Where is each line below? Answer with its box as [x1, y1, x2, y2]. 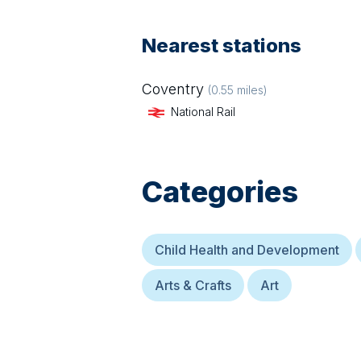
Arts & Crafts [155, 277, 231, 294]
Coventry [142, 81, 204, 98]
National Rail [171, 105, 235, 118]
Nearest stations [142, 34, 301, 57]
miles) [234, 83, 268, 97]
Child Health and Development [155, 242, 339, 259]
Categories [142, 174, 298, 210]
